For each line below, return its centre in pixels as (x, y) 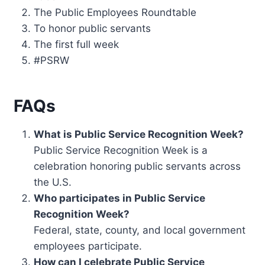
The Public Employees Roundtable (115, 12)
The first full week (77, 44)
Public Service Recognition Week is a (121, 150)
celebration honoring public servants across (138, 166)
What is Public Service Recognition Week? (139, 134)
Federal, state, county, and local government (140, 230)
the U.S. (53, 182)
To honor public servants (93, 28)
